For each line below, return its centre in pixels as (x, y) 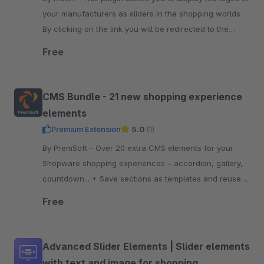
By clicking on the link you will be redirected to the (136, 29)
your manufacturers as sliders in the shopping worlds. (142, 14)
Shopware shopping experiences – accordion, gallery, (143, 163)
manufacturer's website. (88, 44)
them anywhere (71, 194)
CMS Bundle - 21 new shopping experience (142, 97)
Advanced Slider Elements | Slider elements (146, 246)
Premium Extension (86, 129)
